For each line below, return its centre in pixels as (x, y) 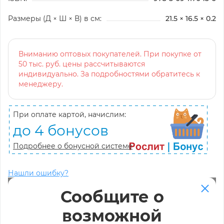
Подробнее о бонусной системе (73, 146)
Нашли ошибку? (38, 173)
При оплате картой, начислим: (69, 114)
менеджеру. (41, 84)
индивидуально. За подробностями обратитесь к (109, 74)
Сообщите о (112, 196)
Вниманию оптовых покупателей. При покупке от (110, 54)
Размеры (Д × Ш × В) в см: (55, 18)
